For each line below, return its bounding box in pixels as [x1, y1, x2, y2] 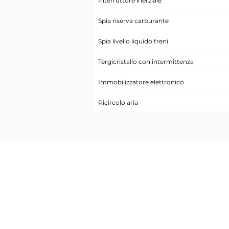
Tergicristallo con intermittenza [98, 58, 194, 65]
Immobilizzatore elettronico [98, 78, 184, 86]
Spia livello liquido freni [98, 37, 168, 45]
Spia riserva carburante [98, 17, 169, 25]
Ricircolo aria [98, 99, 138, 106]
